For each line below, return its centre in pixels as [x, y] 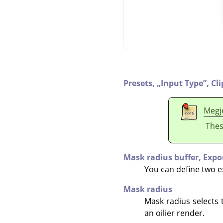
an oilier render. [174, 213]
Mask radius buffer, [163, 157]
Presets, [140, 83]
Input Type [182, 83]
